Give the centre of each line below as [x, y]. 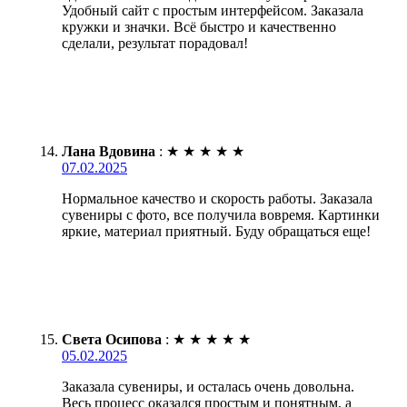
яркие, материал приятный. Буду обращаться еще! [216, 231]
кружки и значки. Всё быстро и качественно [199, 26]
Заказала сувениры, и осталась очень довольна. [208, 386]
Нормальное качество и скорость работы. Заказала [217, 198]
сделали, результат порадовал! [155, 43]
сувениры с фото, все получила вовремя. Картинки [221, 214]
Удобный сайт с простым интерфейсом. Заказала [213, 10]
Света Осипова [112, 339]
